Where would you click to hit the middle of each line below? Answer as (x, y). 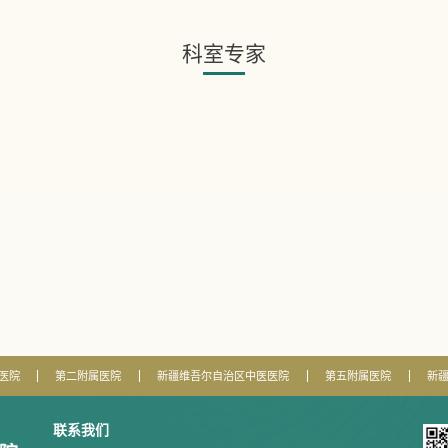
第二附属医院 (88, 376)
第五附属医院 (358, 376)
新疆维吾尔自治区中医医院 (223, 376)
